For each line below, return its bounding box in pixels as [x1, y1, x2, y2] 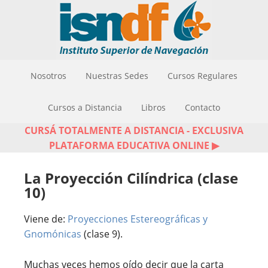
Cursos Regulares [167, 70, 237, 81]
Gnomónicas [24, 227, 81, 240]
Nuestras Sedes [86, 70, 148, 81]
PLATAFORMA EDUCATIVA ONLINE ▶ [49, 139, 219, 152]
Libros [141, 102, 166, 113]
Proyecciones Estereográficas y [68, 212, 208, 226]
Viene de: [24, 212, 68, 226]
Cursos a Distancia [48, 102, 122, 113]
